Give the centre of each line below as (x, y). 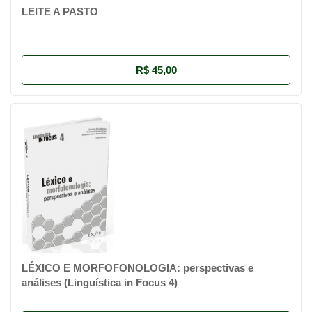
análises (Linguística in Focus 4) (100, 282)
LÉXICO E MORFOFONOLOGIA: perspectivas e (138, 267)
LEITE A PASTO (60, 11)
